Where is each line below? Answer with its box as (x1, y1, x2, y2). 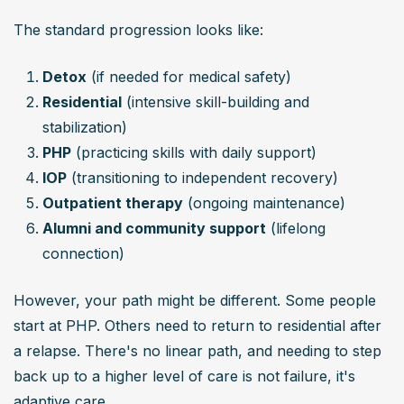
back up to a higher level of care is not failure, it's (14, 366, 355, 385)
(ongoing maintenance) (183, 193, 345, 212)
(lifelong (266, 218, 326, 237)
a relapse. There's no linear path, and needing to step (14, 341, 381, 360)
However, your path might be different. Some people (14, 290, 376, 309)
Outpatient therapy (42, 193, 183, 212)
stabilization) (42, 117, 127, 136)
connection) (42, 243, 124, 262)
